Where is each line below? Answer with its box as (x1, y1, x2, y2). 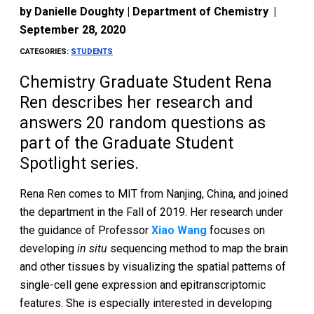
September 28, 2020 (20, 23, 126, 36)
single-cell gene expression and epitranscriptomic (20, 278, 266, 292)
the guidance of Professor (20, 224, 152, 237)
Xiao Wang (151, 224, 207, 237)
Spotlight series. (20, 154, 139, 173)
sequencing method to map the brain (107, 242, 289, 255)
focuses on (207, 224, 266, 237)
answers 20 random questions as (20, 114, 266, 132)
